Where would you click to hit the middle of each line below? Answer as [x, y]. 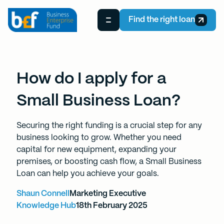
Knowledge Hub [46, 206]
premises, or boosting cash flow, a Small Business [109, 162]
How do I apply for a [91, 79]
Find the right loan [162, 20]
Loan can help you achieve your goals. [87, 174]
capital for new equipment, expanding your [96, 150]
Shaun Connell [43, 194]
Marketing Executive [107, 194]
